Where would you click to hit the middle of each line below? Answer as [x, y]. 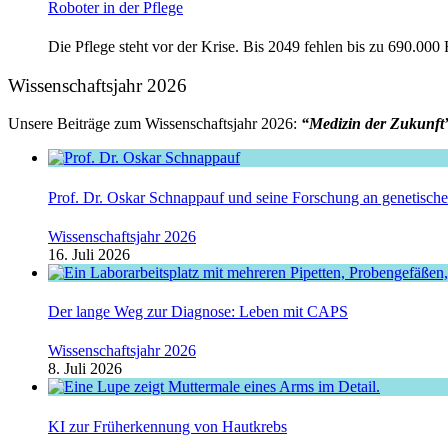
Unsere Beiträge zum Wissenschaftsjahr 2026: [154, 124]
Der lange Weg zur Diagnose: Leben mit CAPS [198, 312]
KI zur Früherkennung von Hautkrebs [167, 426]
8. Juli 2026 [85, 369]
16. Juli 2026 [89, 254]
